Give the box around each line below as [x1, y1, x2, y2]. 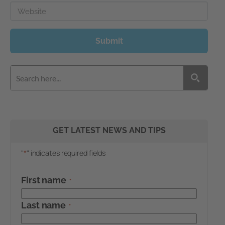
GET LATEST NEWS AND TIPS [52, 125, 166, 135]
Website [18, 7, 46, 16]
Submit [95, 36, 123, 46]
